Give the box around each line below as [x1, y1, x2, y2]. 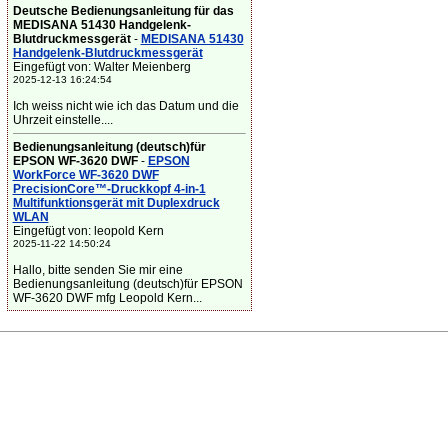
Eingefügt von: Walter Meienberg [12, 60, 191, 74]
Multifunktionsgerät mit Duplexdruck [12, 196, 220, 210]
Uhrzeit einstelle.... [12, 113, 113, 127]
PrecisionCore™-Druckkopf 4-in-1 [12, 182, 206, 196]
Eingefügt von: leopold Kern [12, 224, 164, 238]
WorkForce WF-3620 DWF [12, 168, 159, 182]
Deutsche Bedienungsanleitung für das [12, 4, 234, 18]
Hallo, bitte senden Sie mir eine [12, 263, 183, 277]
